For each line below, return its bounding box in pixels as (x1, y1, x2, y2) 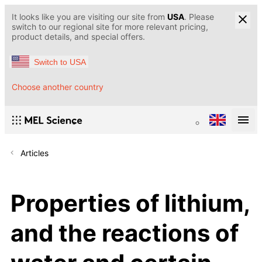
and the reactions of (11, 218, 239, 247)
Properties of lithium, (11, 188, 250, 218)
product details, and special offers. (12, 32, 145, 42)
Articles (20, 148, 49, 158)
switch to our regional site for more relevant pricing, (12, 22, 208, 32)
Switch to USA (34, 57, 86, 67)
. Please (184, 12, 214, 22)
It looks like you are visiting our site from (12, 12, 167, 22)
